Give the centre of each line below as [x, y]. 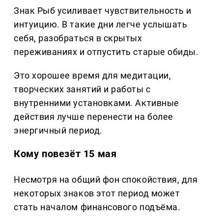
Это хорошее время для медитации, [93, 75]
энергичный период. [58, 130]
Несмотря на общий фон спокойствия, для [106, 180]
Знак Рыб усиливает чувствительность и [103, 10]
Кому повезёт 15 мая [65, 153]
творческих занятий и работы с [82, 89]
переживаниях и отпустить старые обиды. [106, 52]
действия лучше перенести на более [94, 116]
